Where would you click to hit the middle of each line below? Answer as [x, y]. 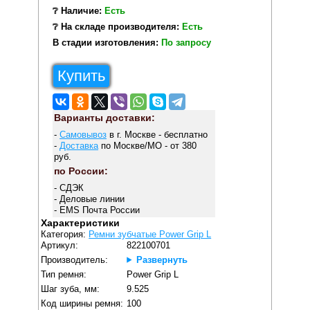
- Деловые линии [89, 199]
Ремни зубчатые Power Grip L [150, 234]
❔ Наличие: [78, 11]
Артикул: [60, 245]
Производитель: [75, 259]
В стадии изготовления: [107, 42]
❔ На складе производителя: [117, 27]
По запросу [186, 42]
